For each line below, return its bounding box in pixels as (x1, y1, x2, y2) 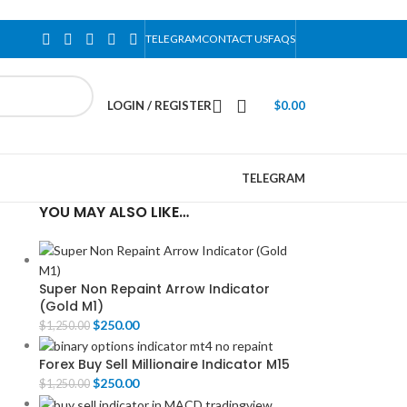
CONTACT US (202, 32, 268, 45)
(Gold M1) (38, 297, 104, 315)
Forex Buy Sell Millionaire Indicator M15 (38, 355, 290, 374)
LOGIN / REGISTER (107, 98, 212, 113)
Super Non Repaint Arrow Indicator (38, 280, 270, 298)
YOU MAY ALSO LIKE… (38, 202, 189, 223)
